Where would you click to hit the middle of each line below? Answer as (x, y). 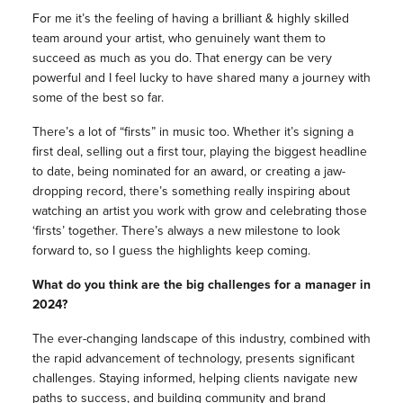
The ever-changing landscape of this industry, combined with (201, 338)
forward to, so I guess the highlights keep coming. (171, 250)
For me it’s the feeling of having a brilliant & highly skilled (190, 18)
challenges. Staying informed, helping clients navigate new (194, 378)
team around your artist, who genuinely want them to (179, 38)
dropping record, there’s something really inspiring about (191, 191)
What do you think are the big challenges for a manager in (201, 284)
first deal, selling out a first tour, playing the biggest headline (199, 151)
